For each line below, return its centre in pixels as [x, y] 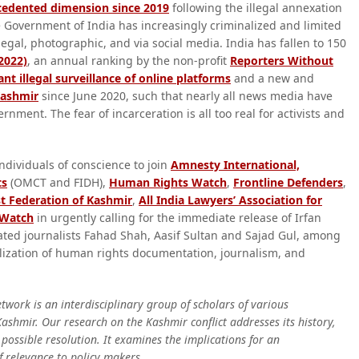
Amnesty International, [235, 165]
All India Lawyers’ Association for [230, 200]
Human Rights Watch [168, 182]
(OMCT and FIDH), [58, 182]
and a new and [272, 78]
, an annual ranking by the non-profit [129, 61]
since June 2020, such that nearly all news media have [186, 96]
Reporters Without [282, 61]
